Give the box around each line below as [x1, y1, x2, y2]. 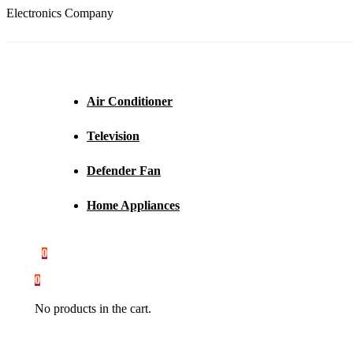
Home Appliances [87, 199, 180, 212]
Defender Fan [87, 164, 161, 177]
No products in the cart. [35, 302, 151, 315]
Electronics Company [6, 6, 113, 20]
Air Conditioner [87, 95, 173, 108]
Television [87, 129, 139, 143]
